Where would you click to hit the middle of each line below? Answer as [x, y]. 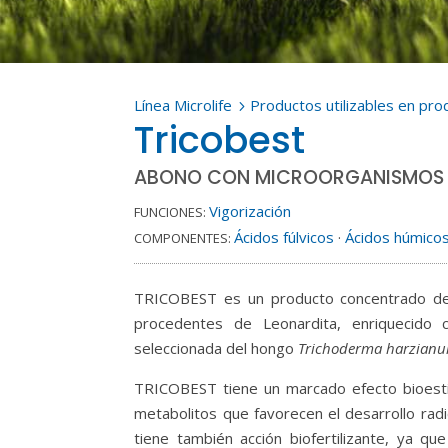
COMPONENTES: [183, 238]
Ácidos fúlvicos [284, 237]
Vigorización [250, 211]
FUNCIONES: [170, 212]
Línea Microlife [183, 105]
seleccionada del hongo [216, 348]
